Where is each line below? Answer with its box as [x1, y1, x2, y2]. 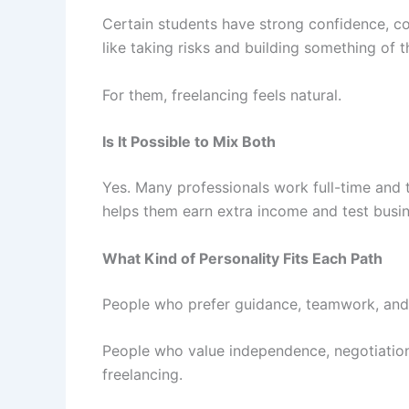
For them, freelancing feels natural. [102, 85, 341, 104]
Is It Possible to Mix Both [102, 132, 276, 152]
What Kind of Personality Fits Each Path [102, 248, 383, 267]
